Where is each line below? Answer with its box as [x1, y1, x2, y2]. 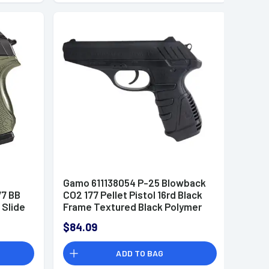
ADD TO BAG [116, 247, 164, 258]
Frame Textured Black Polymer [62, 200, 202, 213]
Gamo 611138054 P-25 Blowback [62, 176, 206, 189]
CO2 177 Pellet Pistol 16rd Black [62, 188, 202, 201]
